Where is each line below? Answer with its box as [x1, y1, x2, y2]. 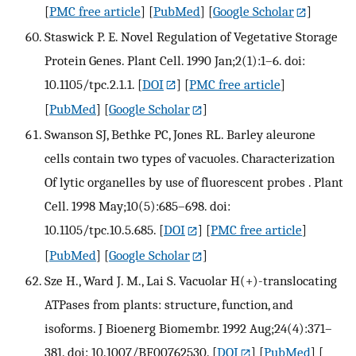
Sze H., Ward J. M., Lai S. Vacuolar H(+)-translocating [44, 273, 337, 289]
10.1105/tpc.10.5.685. [44, 222, 156, 238]
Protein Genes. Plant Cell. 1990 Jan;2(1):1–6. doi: [44, 52, 305, 68]
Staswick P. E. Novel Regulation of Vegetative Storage [44, 28, 338, 44]
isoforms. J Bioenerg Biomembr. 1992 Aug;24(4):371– [44, 320, 332, 337]
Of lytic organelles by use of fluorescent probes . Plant [44, 174, 343, 191]
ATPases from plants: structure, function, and [44, 296, 293, 313]
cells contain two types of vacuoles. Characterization [44, 150, 335, 167]
